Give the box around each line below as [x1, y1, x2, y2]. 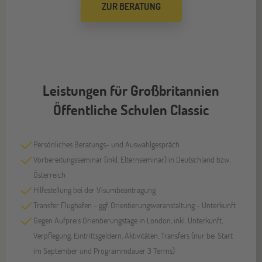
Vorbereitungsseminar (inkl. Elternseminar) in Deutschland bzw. [33, 153, 231, 165]
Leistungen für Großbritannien [43, 81, 219, 99]
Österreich [33, 168, 66, 180]
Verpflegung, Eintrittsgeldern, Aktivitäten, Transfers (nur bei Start [33, 229, 233, 241]
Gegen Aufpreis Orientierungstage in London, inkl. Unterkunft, [33, 214, 223, 226]
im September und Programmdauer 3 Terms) [33, 244, 175, 256]
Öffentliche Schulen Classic [53, 100, 209, 119]
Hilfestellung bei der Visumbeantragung [33, 184, 156, 195]
